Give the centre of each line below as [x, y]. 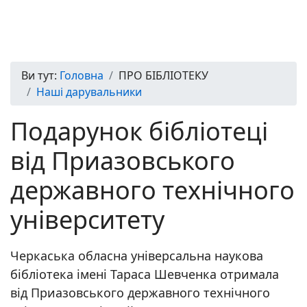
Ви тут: [40, 75]
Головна [82, 75]
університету [87, 220]
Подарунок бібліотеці [139, 131]
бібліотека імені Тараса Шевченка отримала [145, 274]
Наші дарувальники [89, 92]
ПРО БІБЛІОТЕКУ [163, 75]
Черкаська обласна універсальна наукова [137, 256]
